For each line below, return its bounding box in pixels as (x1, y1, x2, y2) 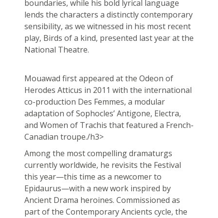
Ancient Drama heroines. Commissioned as (24, 195, 180, 206)
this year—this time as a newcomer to (24, 171, 162, 182)
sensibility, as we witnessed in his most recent (24, 21, 191, 32)
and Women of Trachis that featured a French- (24, 120, 194, 131)
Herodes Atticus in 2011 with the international (24, 85, 192, 96)
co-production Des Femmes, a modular (24, 96, 165, 108)
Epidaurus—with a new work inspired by (24, 183, 171, 194)
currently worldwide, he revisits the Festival (24, 160, 181, 171)
